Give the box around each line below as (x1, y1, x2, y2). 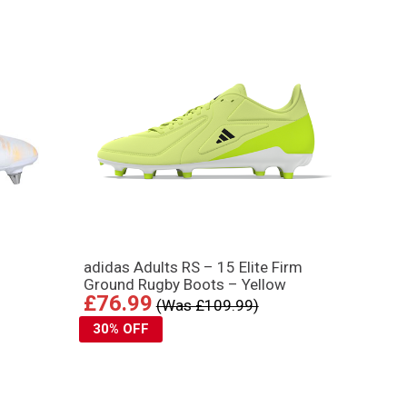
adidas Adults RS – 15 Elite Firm (83, 257, 303, 276)
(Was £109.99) (155, 295, 259, 314)
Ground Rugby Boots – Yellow (83, 274, 286, 293)
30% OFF (92, 320, 149, 337)
